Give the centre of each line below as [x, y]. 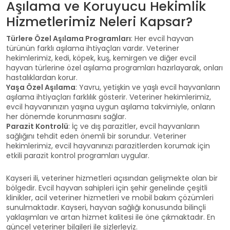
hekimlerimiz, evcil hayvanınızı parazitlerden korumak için [108, 146]
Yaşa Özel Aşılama [41, 87]
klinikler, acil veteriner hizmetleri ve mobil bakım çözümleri [110, 198]
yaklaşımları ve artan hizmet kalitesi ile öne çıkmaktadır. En [111, 217]
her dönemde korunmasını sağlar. [66, 117]
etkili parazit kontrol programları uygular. [78, 156]
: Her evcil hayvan [162, 39]
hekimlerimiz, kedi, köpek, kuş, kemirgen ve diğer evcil [101, 58]
